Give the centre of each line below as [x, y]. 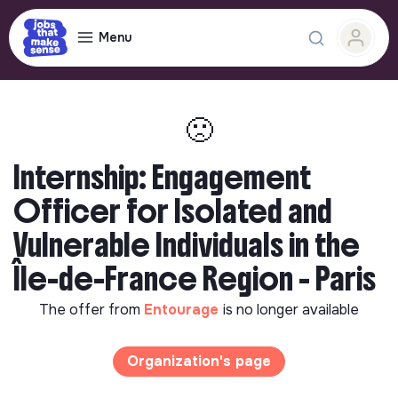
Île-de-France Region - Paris [195, 279]
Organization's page [199, 361]
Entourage [183, 310]
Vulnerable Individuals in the [187, 245]
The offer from [92, 310]
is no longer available [291, 310]
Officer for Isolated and [173, 211]
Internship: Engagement [162, 178]
